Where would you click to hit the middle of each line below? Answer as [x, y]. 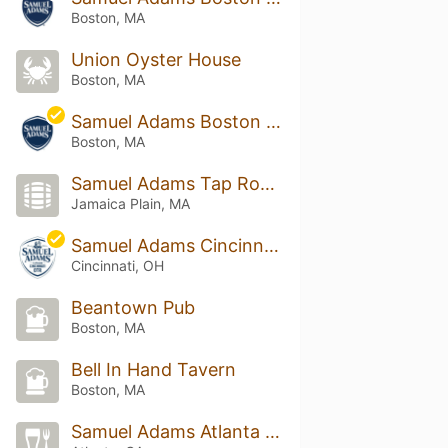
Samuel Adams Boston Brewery [273, 122]
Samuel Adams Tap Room [267, 183]
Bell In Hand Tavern [153, 369]
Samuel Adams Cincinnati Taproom [271, 245]
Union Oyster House [155, 60]
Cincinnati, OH [117, 265]
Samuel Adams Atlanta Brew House [272, 431]
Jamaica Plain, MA [130, 203]
